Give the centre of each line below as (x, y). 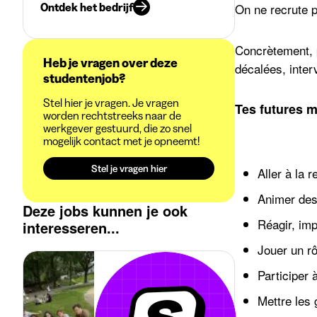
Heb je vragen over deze (110, 63)
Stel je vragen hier (129, 168)
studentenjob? (84, 79)
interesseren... (71, 227)
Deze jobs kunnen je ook (105, 211)
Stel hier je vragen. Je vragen (111, 103)
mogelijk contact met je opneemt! (121, 141)
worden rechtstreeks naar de (112, 115)
